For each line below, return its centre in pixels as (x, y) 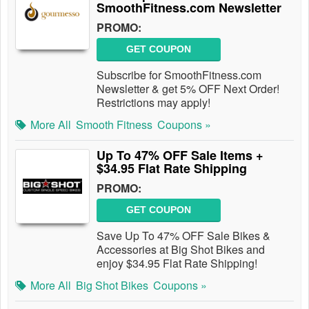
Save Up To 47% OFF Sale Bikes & (183, 236)
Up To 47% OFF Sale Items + (180, 155)
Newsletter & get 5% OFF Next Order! (188, 89)
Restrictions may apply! (156, 102)
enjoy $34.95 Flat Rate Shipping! (177, 263)
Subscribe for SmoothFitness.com (179, 75)
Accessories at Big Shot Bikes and (181, 249)
